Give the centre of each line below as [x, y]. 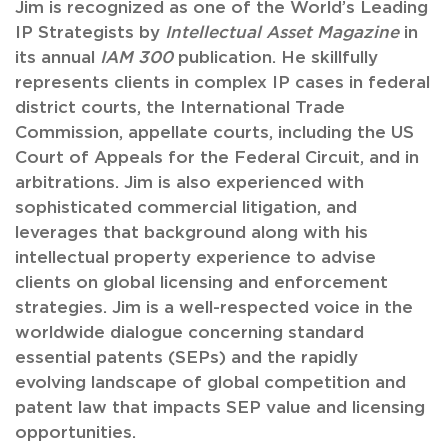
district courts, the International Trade [180, 108]
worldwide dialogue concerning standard [189, 333]
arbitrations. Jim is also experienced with [189, 183]
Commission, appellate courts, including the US [214, 133]
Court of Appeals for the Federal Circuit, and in [217, 158]
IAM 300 [136, 58]
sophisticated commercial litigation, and [186, 208]
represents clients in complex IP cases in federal [222, 83]
